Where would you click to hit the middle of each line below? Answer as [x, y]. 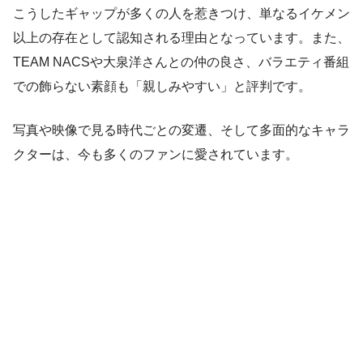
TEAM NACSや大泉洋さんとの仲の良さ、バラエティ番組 [181, 62]
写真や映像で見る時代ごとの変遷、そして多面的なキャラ [181, 130]
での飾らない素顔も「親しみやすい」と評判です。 [162, 86]
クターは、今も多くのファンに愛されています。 [156, 154]
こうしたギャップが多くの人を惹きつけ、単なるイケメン [181, 13]
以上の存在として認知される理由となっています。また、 [181, 37]
